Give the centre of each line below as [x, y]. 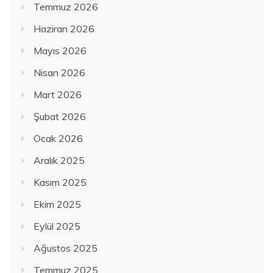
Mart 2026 [58, 94]
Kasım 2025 [60, 182]
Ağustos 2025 [66, 248]
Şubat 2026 [60, 116]
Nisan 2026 [59, 72]
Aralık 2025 [59, 160]
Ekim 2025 [57, 204]
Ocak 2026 [58, 138]
